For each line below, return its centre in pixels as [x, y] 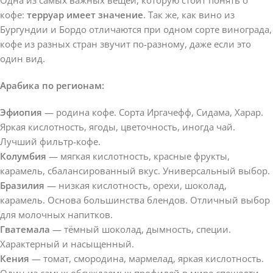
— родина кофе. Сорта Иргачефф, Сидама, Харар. [153, 112]
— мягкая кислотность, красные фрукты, [138, 156]
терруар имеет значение [85, 14]
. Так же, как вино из [189, 14]
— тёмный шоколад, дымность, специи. [140, 229]
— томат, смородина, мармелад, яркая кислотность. [147, 258]
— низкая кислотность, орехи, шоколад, [136, 185]
